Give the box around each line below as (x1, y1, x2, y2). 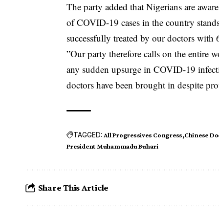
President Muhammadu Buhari (66, 142, 158, 150)
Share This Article (38, 182, 109, 193)
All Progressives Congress (104, 131, 183, 139)
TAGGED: (73, 131, 103, 139)
